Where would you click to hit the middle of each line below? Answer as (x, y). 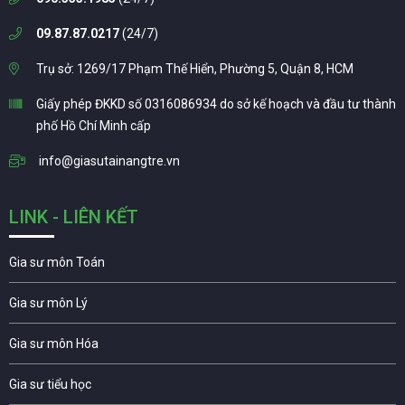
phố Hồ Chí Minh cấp (94, 125)
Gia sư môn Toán (57, 262)
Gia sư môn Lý (48, 302)
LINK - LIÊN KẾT (74, 217)
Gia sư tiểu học (50, 384)
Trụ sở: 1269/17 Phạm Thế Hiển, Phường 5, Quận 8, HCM (195, 68)
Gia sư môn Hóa (54, 343)
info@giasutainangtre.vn (109, 160)
